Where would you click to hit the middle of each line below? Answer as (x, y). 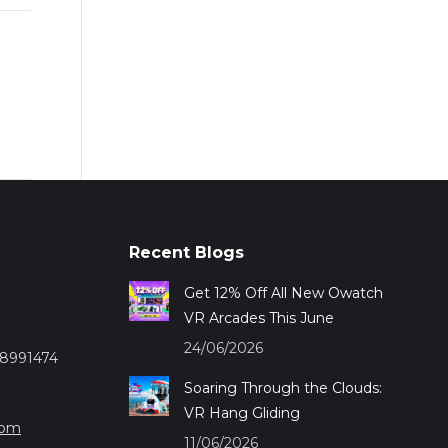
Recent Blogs (186, 252)
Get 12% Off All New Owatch (283, 292)
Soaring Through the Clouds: (282, 387)
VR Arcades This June (258, 317)
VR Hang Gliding (241, 412)
